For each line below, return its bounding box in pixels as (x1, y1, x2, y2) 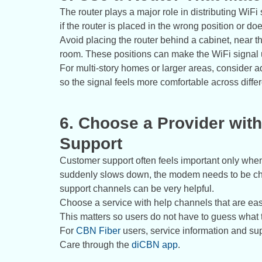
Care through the (60, 240, 132, 250)
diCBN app (132, 240, 178, 250)
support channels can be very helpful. (60, 184, 214, 194)
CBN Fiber (76, 226, 120, 236)
